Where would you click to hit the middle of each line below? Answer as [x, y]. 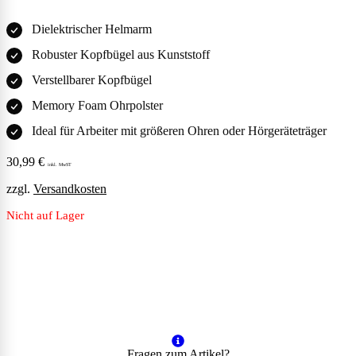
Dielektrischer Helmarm [92, 29]
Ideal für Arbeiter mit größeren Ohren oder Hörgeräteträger [179, 131]
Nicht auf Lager [45, 216]
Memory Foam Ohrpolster [97, 106]
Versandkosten [70, 189]
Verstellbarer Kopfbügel [92, 80]
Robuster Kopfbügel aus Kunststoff [121, 55]
